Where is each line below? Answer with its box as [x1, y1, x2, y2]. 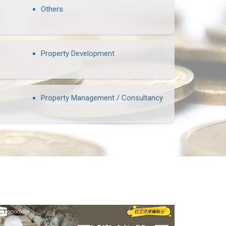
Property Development [41, 49, 115, 58]
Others [41, 5, 63, 14]
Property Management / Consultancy [41, 93, 163, 102]
